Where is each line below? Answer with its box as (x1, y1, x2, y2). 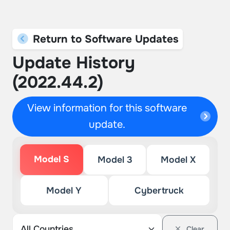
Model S (33, 154, 69, 165)
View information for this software (27, 102, 187, 114)
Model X (161, 154, 196, 165)
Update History (12, 52, 135, 73)
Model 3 (97, 154, 132, 165)
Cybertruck (134, 185, 184, 196)
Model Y (46, 185, 82, 196)
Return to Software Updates (29, 32, 179, 46)
